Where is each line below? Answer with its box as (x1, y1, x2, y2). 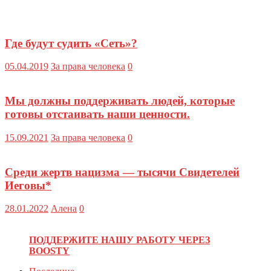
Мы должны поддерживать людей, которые (5, 94, 235, 108)
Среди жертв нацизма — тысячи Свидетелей (5, 165, 240, 178)
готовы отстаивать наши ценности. (5, 108, 190, 121)
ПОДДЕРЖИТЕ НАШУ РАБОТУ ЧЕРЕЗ (29, 235, 210, 246)
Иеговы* (5, 178, 51, 192)
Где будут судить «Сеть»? (5, 36, 137, 50)
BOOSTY (29, 246, 70, 256)
